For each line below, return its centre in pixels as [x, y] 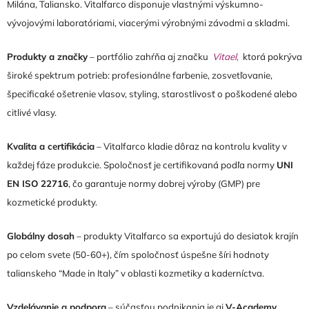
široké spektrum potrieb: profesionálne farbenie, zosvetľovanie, [140, 75]
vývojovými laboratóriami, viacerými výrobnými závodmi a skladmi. [148, 22]
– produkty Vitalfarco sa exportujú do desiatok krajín [187, 236]
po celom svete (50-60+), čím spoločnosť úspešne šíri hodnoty [138, 254]
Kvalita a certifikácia [51, 146]
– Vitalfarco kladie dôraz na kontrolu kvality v [191, 146]
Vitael [225, 56]
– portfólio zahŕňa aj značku [150, 56]
